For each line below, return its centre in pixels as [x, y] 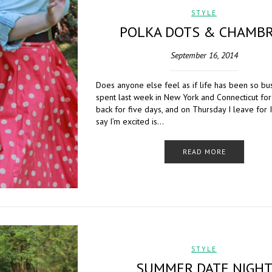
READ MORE [204, 151]
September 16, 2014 [204, 55]
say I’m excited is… [130, 121]
